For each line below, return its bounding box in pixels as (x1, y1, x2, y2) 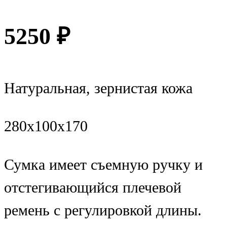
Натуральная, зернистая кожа (4, 79, 193, 97)
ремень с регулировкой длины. (4, 201, 202, 219)
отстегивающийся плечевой (4, 178, 181, 196)
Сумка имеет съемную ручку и (4, 156, 203, 173)
